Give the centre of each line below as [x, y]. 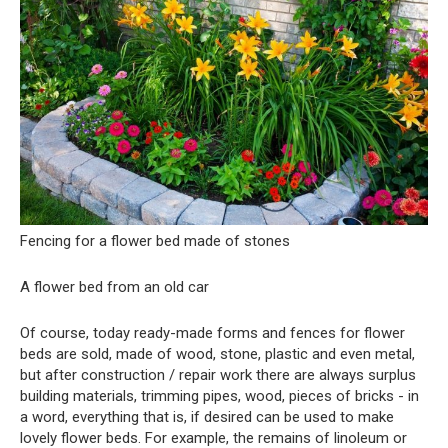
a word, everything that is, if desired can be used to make [207, 416]
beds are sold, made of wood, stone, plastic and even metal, [217, 353]
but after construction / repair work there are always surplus [218, 374]
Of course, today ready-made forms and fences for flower [212, 332]
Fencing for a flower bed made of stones [155, 240]
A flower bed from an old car [114, 286]
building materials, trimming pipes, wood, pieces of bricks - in [219, 395]
